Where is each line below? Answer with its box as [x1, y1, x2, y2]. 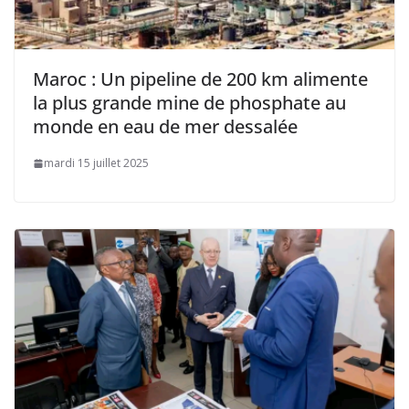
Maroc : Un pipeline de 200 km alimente [33, 67, 368, 92]
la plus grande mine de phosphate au [33, 90, 346, 116]
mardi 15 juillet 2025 [44, 155, 149, 172]
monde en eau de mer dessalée [33, 114, 298, 140]
